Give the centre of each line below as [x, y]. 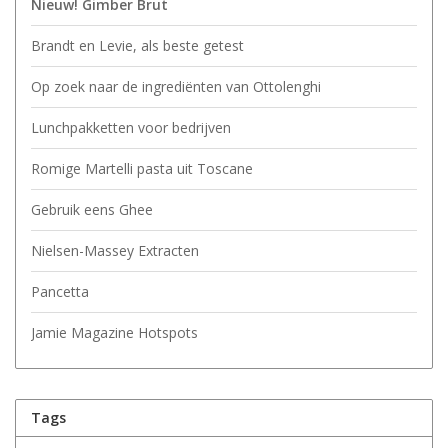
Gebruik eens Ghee [92, 209]
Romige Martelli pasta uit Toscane [142, 168]
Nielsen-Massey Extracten [115, 250]
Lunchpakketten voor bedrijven [131, 127]
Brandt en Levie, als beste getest [137, 45]
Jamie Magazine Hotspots [114, 332]
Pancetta [60, 291]
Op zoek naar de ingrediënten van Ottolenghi [176, 86]
